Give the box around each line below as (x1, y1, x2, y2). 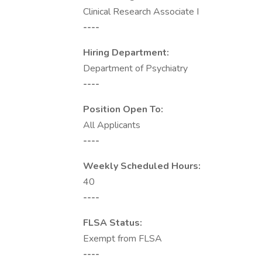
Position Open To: (83, 103, 163, 116)
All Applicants (83, 119, 140, 132)
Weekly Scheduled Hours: (83, 160, 201, 173)
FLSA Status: (83, 216, 142, 229)
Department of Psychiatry (83, 62, 188, 75)
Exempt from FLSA (83, 232, 162, 245)
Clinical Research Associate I (83, 5, 199, 18)
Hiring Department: (83, 46, 169, 59)
